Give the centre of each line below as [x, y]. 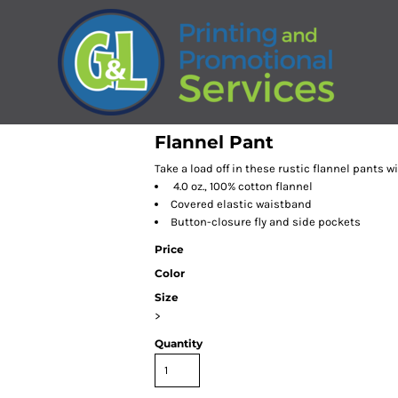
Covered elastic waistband [241, 204]
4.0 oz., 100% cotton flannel [242, 186]
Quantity [179, 343]
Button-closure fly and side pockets [266, 222]
